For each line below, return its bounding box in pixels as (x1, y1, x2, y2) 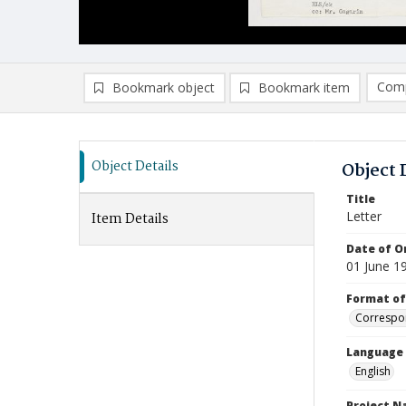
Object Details (92, 156, 179, 178)
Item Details (92, 208, 169, 230)
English (355, 363, 391, 379)
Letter (346, 208, 382, 225)
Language (346, 344, 403, 360)
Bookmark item (258, 79, 350, 96)
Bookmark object (112, 79, 215, 96)
